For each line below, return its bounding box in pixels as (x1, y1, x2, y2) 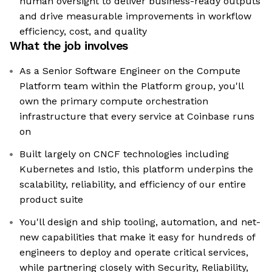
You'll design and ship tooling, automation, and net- (19, 216, 260, 228)
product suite (19, 194, 83, 206)
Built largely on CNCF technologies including (19, 148, 229, 160)
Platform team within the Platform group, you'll (19, 80, 244, 92)
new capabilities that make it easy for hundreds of (19, 231, 256, 243)
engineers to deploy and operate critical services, (19, 246, 248, 259)
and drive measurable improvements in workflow (19, 10, 251, 22)
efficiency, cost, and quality (19, 25, 147, 38)
